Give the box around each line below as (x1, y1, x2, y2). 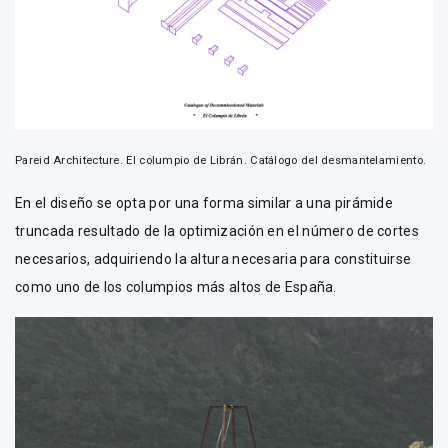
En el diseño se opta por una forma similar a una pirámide (15, 195, 394, 211)
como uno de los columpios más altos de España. (15, 279, 337, 295)
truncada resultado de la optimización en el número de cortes (15, 223, 419, 239)
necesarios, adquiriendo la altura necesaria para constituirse (15, 251, 412, 267)
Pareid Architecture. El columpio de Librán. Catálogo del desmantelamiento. (15, 154, 427, 167)
